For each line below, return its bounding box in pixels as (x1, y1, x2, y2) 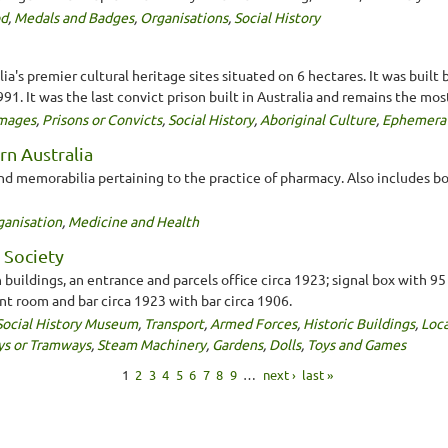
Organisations (140, 7, 228, 26)
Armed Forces (210, 313, 297, 332)
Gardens (212, 334, 263, 353)
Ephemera (382, 109, 446, 128)
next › (262, 365, 296, 383)
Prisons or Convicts (42, 109, 162, 128)
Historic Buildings (303, 313, 415, 332)
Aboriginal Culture (260, 109, 376, 128)
